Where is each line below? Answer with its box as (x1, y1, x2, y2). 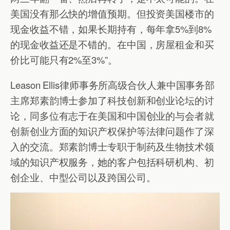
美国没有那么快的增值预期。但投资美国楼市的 (10, 7, 214, 21)
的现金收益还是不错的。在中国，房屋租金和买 (10, 37, 214, 51)
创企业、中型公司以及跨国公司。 (10, 170, 156, 184)
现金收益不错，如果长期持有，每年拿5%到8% (10, 22, 212, 36)
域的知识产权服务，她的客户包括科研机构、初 (10, 155, 214, 168)
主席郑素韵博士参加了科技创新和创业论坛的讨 (10, 93, 214, 107)
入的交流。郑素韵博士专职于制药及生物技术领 (10, 139, 214, 153)
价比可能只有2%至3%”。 (10, 53, 118, 67)
